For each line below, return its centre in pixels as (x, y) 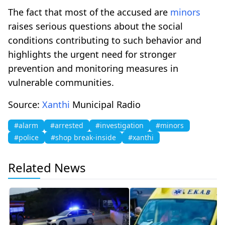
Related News (47, 167)
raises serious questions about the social (95, 26)
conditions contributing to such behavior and (105, 40)
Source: (25, 104)
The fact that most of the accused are (89, 12)
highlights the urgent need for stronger (92, 54)
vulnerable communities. (61, 82)
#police (26, 137)
